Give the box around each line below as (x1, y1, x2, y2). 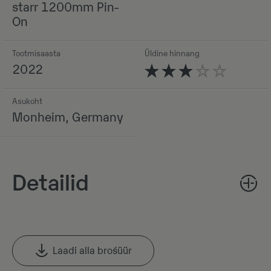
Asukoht (12, 97, 42, 106)
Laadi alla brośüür (53, 245, 132, 256)
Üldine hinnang (145, 49, 200, 58)
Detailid (12, 171, 89, 196)
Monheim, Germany (12, 111, 123, 125)
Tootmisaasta (12, 49, 60, 58)
